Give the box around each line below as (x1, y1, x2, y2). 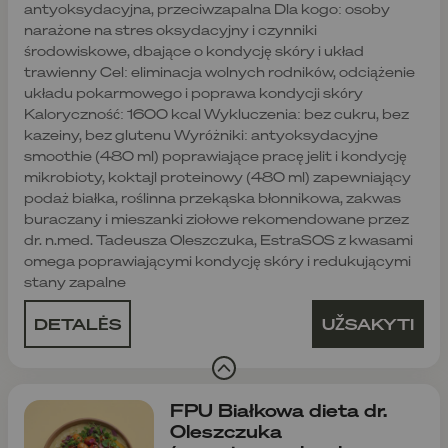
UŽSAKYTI (322, 312, 414, 335)
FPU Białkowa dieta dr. (170, 397, 387, 422)
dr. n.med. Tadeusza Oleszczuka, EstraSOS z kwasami (24, 229, 413, 249)
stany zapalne (24, 271, 126, 291)
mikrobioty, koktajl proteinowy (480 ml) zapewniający (24, 166, 411, 186)
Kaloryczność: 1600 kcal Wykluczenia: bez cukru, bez (24, 103, 409, 123)
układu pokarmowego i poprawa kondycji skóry (24, 82, 363, 102)
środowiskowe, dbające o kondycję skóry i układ (24, 40, 364, 60)
